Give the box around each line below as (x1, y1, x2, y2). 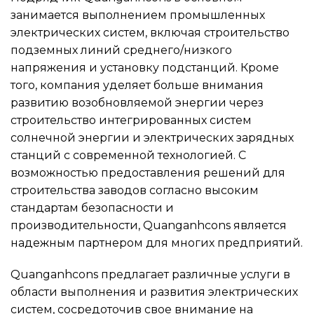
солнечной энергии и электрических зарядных (11, 130, 294, 144)
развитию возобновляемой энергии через (11, 95, 264, 109)
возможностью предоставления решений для (11, 165, 285, 179)
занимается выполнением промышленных (11, 8, 265, 22)
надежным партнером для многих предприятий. (11, 235, 303, 250)
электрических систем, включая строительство (11, 25, 289, 39)
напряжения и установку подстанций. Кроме (11, 60, 279, 74)
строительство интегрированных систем (11, 113, 252, 127)
